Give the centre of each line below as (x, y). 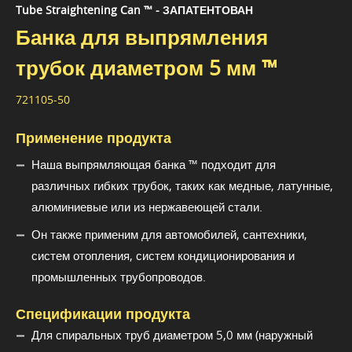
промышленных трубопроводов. (119, 276)
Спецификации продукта (103, 313)
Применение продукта (93, 137)
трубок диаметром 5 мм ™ (147, 68)
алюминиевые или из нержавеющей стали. (147, 206)
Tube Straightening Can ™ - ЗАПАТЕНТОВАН (134, 9)
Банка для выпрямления (142, 37)
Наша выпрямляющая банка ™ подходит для (154, 164)
